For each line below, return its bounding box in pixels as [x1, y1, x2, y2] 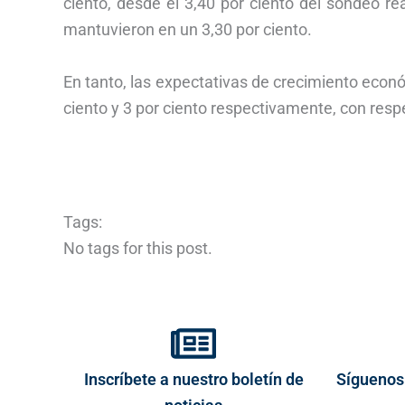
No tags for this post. [63, 238, 212, 258]
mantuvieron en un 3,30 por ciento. [63, 19, 312, 39]
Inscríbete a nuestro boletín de [83, 369, 304, 389]
